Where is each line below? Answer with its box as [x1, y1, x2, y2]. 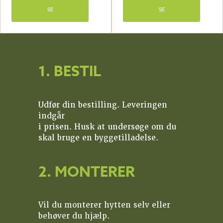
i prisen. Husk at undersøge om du [38, 121, 177, 132]
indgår [38, 111, 65, 121]
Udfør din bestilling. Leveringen [38, 100, 168, 110]
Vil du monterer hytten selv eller [38, 200, 171, 210]
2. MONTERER [38, 161, 135, 181]
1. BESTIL [38, 61, 102, 81]
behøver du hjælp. [38, 211, 110, 221]
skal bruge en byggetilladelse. [38, 132, 159, 143]
